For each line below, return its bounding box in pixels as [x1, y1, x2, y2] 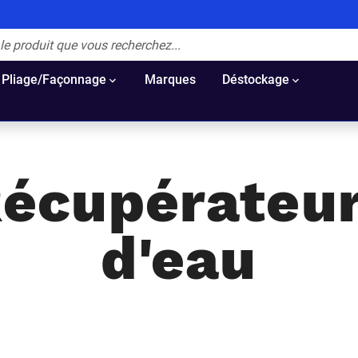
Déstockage [221, 72, 289, 87]
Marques [145, 72, 196, 87]
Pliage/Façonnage [2, 72, 106, 87]
